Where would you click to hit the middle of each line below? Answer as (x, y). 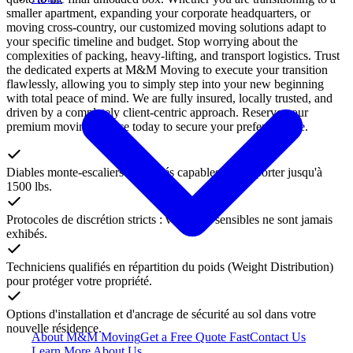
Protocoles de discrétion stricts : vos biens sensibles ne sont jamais (169, 220)
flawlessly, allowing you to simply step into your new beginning (165, 84)
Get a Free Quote (185, 336)
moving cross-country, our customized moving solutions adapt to (166, 28)
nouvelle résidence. (54, 329)
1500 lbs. (29, 187)
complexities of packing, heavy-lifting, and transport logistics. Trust (173, 56)
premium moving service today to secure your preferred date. (157, 127)
